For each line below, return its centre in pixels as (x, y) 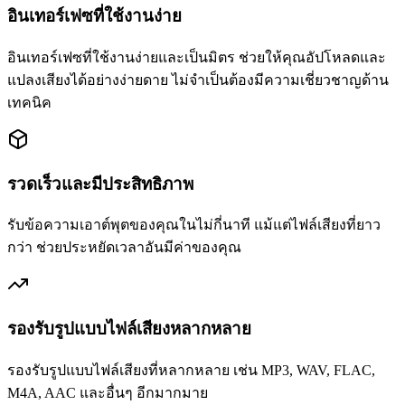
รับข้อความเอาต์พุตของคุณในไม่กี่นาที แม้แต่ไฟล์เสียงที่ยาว (194, 225)
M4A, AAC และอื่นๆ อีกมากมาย (108, 392)
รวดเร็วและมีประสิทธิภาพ (100, 184)
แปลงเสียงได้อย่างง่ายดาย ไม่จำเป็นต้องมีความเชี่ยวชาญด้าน (198, 80)
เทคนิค (29, 102)
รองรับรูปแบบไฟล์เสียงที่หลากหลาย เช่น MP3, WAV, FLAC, (191, 370)
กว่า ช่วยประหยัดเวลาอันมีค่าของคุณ (124, 248)
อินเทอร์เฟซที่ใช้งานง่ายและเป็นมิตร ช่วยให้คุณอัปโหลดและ (197, 57)
